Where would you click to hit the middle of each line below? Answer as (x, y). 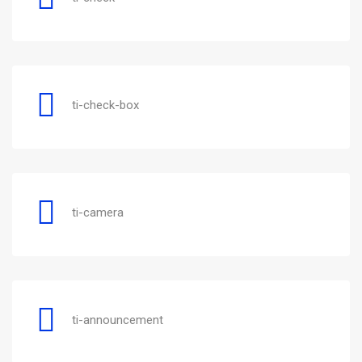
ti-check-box (105, 105)
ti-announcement (118, 320)
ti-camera (98, 212)
